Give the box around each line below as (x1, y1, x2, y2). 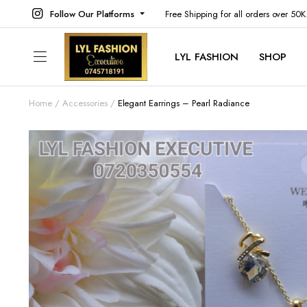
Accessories (62, 97, 108, 110)
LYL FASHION (175, 49, 238, 64)
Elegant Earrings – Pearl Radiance (117, 97, 249, 110)
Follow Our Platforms (50, 7, 134, 21)
